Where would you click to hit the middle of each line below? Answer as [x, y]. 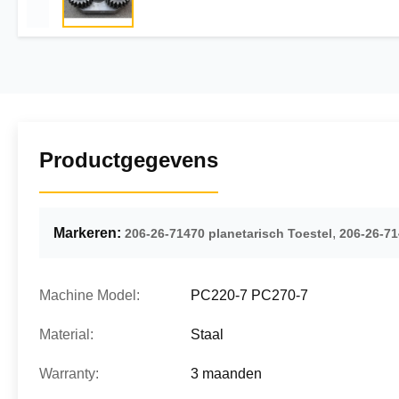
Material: [66, 334]
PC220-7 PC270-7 [249, 295]
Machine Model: [90, 295]
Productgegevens [129, 160]
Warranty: [69, 374]
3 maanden [226, 374]
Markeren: [87, 233]
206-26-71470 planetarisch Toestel [228, 233]
